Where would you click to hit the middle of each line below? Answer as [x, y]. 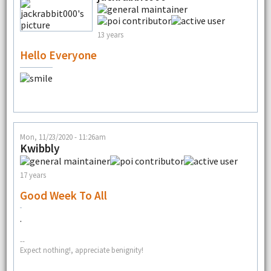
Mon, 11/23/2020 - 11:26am [63, 137]
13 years [110, 35]
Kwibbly [40, 149]
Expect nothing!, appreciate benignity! [81, 250]
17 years [33, 175]
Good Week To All [63, 196]
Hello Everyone [58, 55]
